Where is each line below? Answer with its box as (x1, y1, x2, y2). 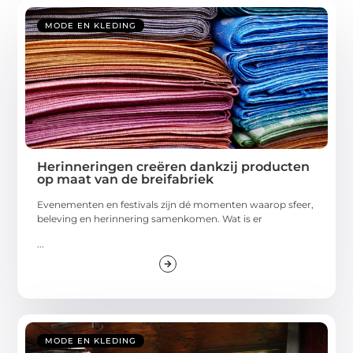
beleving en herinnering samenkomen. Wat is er (37, 212, 263, 225)
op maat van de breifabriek (37, 171, 214, 187)
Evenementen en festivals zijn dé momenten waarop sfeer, (37, 198, 314, 210)
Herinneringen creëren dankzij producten (37, 158, 310, 174)
